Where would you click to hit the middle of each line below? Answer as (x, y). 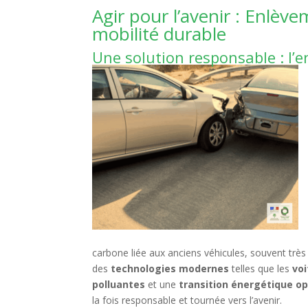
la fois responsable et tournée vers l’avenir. (187, 300)
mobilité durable (159, 34)
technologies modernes (170, 268)
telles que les (261, 268)
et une (162, 284)
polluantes (119, 284)
